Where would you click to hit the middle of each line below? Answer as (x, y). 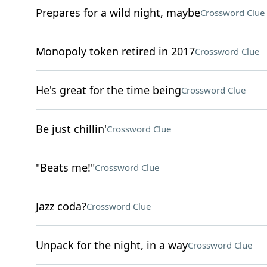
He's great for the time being (108, 90)
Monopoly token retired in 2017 (115, 51)
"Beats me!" (65, 167)
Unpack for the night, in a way (111, 245)
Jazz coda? (61, 206)
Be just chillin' (71, 129)
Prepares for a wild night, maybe (118, 13)
